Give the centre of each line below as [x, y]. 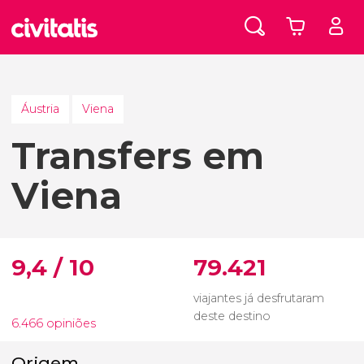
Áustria [40, 109]
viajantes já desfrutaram [259, 298]
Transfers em [138, 156]
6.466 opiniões [54, 323]
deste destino [232, 316]
